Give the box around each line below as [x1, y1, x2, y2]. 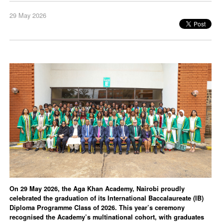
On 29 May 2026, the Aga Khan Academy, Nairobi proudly [9, 184, 185, 193]
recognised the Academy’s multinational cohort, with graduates [9, 212, 205, 222]
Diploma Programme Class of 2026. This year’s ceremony [9, 203, 185, 212]
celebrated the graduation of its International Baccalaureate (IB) [9, 193, 204, 203]
